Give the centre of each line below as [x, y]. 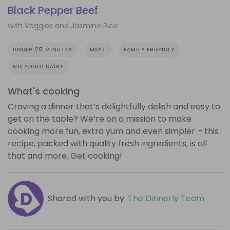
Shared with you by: [88, 198]
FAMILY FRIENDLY [149, 49]
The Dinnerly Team [166, 198]
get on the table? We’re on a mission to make [100, 119]
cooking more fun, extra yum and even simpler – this [113, 131]
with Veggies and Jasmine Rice [63, 25]
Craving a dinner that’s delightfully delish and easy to [114, 106]
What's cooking [44, 91]
